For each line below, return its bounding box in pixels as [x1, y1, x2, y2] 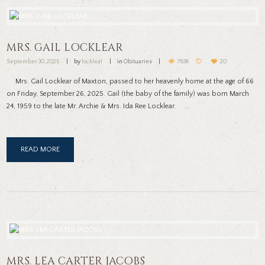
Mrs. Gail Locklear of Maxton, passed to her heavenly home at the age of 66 [7, 77, 254, 86]
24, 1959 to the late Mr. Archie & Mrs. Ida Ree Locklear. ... [7, 102, 190, 111]
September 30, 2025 [7, 59, 60, 66]
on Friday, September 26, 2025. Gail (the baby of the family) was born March [7, 90, 250, 98]
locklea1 [82, 59, 103, 66]
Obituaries [128, 59, 152, 66]
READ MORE [21, 146, 60, 154]
